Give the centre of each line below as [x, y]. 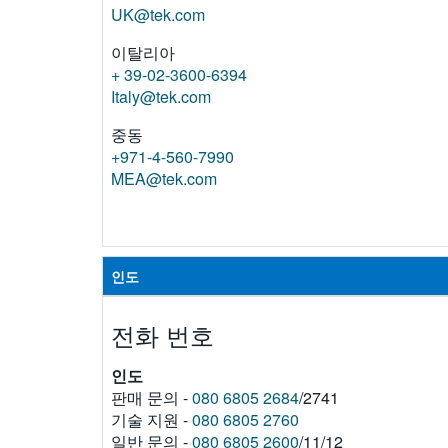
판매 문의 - [151, 398]
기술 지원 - [151, 420]
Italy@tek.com [161, 96]
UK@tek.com [158, 14]
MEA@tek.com [164, 178]
